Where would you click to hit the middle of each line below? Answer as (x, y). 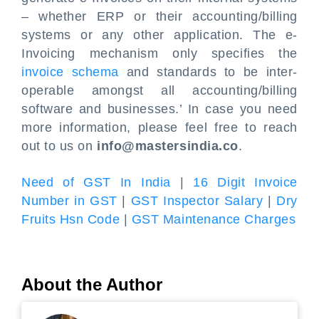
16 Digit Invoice (245, 183)
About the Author (92, 285)
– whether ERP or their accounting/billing (159, 17)
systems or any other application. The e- (159, 35)
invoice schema (70, 72)
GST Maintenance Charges (214, 220)
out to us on (59, 146)
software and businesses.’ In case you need (159, 109)
